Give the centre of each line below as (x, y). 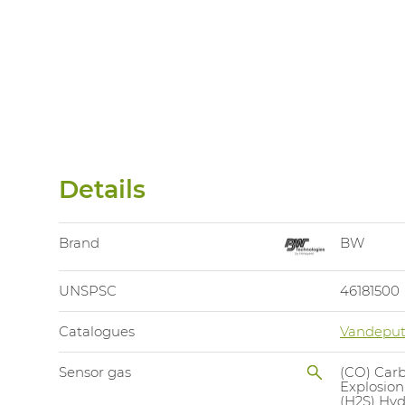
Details (102, 189)
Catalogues (97, 332)
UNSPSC (88, 291)
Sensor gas (95, 372)
